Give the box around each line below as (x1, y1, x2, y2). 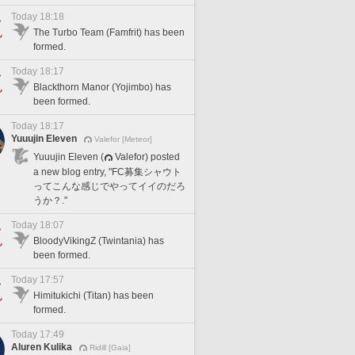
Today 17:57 (11, 274, 64, 285)
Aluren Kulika (11, 342, 72, 353)
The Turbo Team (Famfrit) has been (33, 27, 185, 38)
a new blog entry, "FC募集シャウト (33, 166, 181, 177)
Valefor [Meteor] (94, 135, 152, 143)
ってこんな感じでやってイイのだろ (33, 180, 185, 192)
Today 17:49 (11, 329, 64, 340)
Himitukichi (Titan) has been (33, 290, 154, 301)
